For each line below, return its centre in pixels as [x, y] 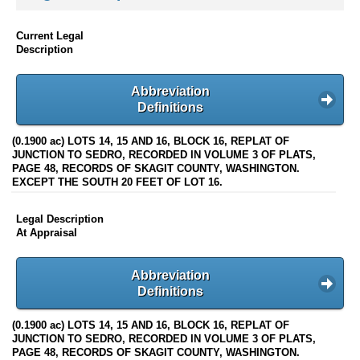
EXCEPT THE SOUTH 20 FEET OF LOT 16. [117, 182]
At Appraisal [47, 233]
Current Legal [50, 35]
